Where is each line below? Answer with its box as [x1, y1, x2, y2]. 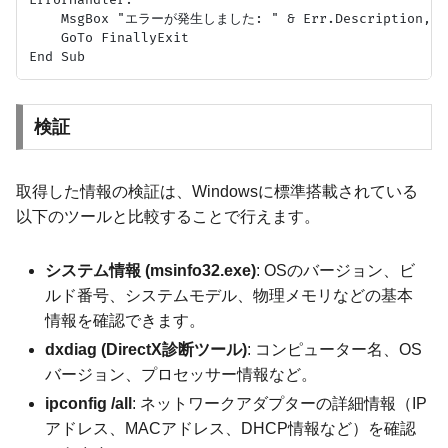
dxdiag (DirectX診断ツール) [45, 340, 248, 358]
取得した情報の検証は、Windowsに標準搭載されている [16, 182, 418, 200]
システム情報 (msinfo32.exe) [45, 261, 257, 279]
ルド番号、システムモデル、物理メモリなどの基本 [45, 286, 414, 304]
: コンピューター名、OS [247, 340, 423, 358]
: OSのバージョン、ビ [256, 261, 416, 279]
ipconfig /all [45, 394, 133, 412]
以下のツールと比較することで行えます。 [16, 207, 320, 225]
